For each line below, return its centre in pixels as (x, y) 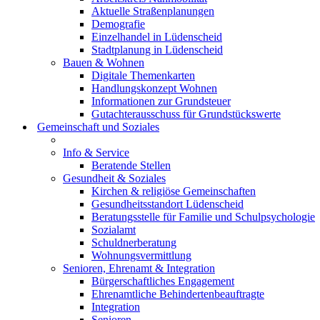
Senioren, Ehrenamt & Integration (139, 268)
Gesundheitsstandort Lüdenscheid (167, 204)
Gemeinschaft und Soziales (98, 127)
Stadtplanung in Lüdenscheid (157, 50)
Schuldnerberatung (134, 242)
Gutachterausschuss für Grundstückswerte (186, 114)
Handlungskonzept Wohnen (154, 88)
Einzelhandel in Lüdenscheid (157, 37)
